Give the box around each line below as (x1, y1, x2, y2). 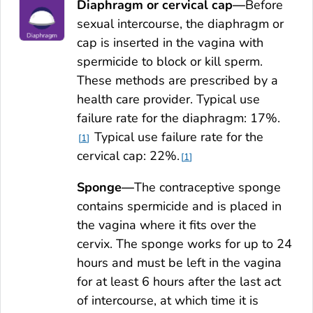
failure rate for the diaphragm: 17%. (77, 109, 280, 126)
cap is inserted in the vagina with (77, 34, 263, 51)
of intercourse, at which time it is (77, 291, 259, 309)
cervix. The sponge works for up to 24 (77, 235, 292, 252)
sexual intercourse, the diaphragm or (77, 15, 284, 32)
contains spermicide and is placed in (77, 197, 282, 214)
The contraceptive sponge (134, 178, 281, 196)
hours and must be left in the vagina (77, 254, 282, 271)
